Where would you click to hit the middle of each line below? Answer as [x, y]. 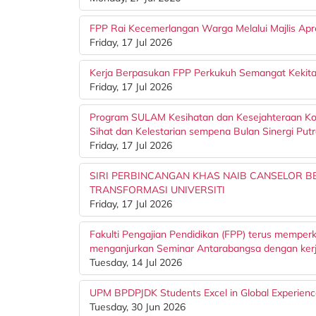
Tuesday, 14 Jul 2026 [136, 262]
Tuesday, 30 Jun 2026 [138, 307]
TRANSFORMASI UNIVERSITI [157, 190]
